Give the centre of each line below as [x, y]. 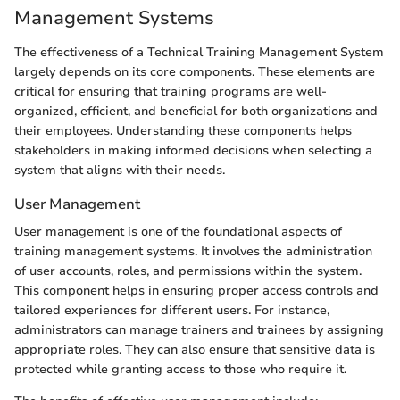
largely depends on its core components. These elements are [195, 71]
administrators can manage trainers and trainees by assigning [199, 330]
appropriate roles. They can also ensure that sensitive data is [195, 350]
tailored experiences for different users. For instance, [172, 310]
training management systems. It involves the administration [193, 251]
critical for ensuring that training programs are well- [171, 91]
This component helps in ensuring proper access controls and [196, 291]
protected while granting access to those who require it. [180, 369]
